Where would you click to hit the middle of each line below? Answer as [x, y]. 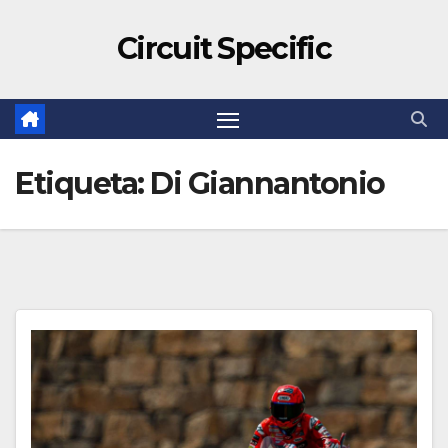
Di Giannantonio [267, 184]
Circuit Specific [224, 48]
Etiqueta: [82, 184]
